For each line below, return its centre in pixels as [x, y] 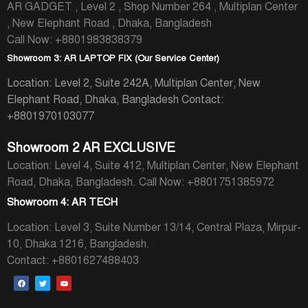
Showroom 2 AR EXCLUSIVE [91, 147]
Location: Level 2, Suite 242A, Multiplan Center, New [134, 83]
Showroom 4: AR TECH [62, 202]
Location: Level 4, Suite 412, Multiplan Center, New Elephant [153, 165]
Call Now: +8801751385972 [207, 182]
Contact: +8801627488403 [73, 260]
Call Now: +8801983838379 [75, 40]
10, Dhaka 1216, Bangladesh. [78, 244]
